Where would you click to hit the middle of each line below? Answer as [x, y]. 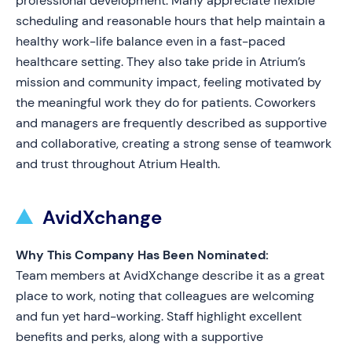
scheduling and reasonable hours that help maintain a [170, 21]
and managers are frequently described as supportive [171, 123]
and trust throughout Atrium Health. [118, 164]
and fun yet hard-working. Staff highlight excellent [159, 316]
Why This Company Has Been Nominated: [142, 255]
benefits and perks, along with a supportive [139, 337]
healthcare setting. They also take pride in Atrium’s [161, 62]
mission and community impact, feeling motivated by [169, 82]
